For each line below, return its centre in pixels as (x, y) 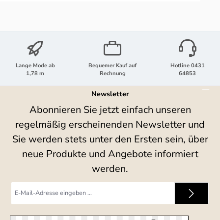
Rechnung (112, 73)
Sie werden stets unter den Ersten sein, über (110, 139)
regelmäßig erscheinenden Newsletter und (110, 124)
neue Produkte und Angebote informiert (110, 154)
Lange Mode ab (35, 65)
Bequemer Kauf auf (113, 65)
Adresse (22, 202)
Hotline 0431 (187, 65)
